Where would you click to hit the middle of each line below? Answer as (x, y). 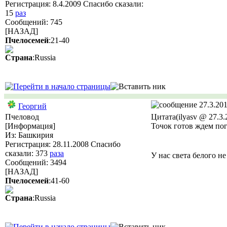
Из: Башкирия (29, 135)
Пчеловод (22, 117)
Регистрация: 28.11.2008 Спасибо (63, 144)
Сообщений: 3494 (36, 162)
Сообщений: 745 (34, 22)
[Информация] (30, 126)
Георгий (32, 106)
